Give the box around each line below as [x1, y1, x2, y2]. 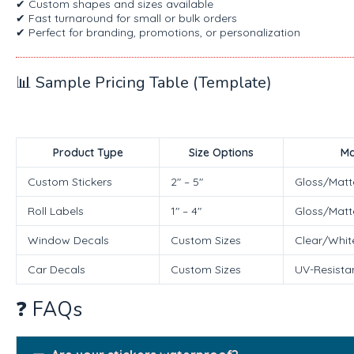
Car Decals [28, 262, 85, 277]
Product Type [52, 145, 123, 160]
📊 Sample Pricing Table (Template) [16, 71, 272, 93]
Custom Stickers [28, 174, 112, 189]
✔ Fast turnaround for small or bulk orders [16, 10, 237, 25]
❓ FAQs [16, 296, 82, 323]
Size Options [189, 145, 254, 160]
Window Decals [28, 232, 109, 247]
